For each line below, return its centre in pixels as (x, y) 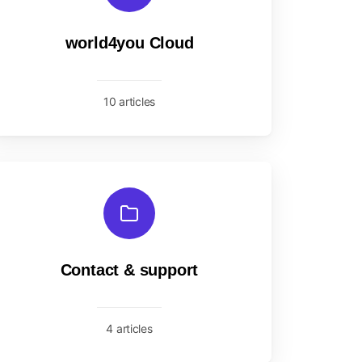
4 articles (129, 328)
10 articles (129, 101)
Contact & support (129, 270)
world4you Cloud (129, 43)
